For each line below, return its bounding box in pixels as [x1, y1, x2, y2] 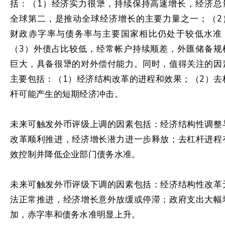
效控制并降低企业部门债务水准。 [10, 149, 141, 160]
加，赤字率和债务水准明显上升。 [10, 209, 141, 220]
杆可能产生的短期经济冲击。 [10, 88, 123, 100]
